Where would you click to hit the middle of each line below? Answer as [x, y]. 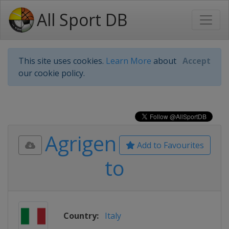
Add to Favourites [169, 145]
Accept [197, 61]
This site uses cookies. [62, 61]
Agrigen [81, 143]
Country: [81, 216]
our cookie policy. [52, 73]
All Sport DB [82, 20]
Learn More [129, 61]
